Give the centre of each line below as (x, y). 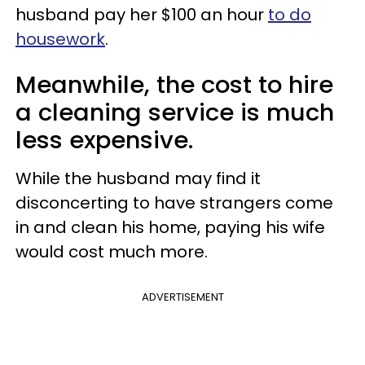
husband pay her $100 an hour (142, 15)
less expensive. (104, 141)
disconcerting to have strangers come (174, 203)
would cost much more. (112, 252)
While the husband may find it (138, 179)
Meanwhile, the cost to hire (174, 85)
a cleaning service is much (175, 113)
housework (60, 40)
